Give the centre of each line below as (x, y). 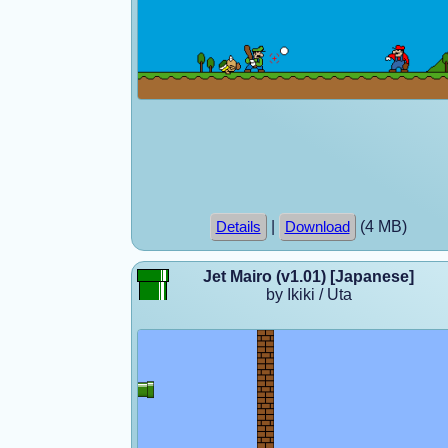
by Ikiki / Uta (308, 294)
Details (238, 226)
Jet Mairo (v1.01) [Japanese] (308, 276)
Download (317, 226)
